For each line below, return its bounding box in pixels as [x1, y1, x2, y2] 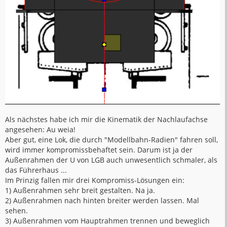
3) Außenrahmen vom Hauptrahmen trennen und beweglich [5, 216, 210, 226]
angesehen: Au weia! [5, 125, 75, 135]
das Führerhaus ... [5, 165, 67, 175]
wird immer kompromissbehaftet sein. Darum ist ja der [5, 145, 193, 155]
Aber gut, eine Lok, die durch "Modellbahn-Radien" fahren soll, [5, 135, 218, 145]
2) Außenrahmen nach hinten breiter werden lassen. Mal [5, 196, 199, 206]
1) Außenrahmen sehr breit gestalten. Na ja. [5, 185, 155, 196]
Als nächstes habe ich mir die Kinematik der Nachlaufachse [5, 115, 208, 125]
